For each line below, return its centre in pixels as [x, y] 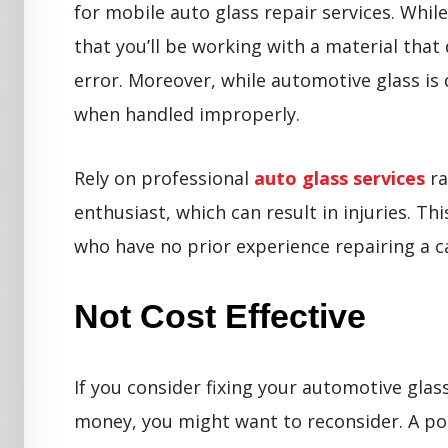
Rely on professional [164, 177]
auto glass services [339, 177]
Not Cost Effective [220, 315]
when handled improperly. [187, 113]
